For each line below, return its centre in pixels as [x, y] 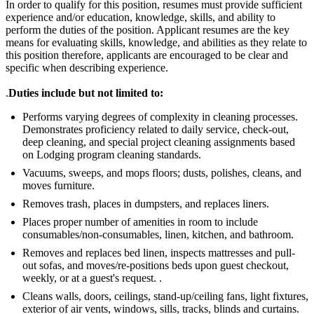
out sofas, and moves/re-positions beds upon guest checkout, [156, 266]
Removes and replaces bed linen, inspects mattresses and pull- [159, 253]
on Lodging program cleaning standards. [112, 155]
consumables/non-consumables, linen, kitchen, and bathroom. [158, 235]
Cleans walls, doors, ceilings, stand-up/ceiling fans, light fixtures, [165, 296]
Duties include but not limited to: [86, 93]
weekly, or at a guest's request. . [92, 278]
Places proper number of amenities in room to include [140, 222]
